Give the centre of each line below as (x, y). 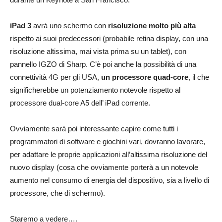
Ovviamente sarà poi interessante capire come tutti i (94, 128)
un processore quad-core (145, 77)
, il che (199, 77)
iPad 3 (21, 25)
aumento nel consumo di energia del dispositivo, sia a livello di (110, 180)
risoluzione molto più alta (152, 25)
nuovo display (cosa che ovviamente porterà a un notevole (104, 167)
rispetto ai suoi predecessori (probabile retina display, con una (109, 38)
